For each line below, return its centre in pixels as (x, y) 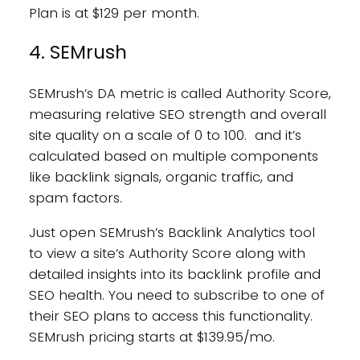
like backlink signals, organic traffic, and (161, 176)
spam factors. (75, 197)
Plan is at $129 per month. (114, 13)
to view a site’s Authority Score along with (167, 253)
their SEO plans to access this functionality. (170, 315)
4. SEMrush (78, 53)
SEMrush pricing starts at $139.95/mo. (151, 336)
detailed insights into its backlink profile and (174, 274)
